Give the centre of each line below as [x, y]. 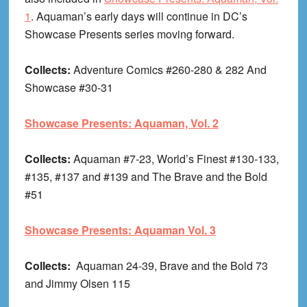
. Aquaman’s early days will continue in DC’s [139, 16]
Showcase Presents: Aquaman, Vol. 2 [121, 123]
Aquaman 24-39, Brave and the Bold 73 [170, 266]
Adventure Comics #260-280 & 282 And [170, 70]
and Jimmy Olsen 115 [77, 284]
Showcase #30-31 [69, 88]
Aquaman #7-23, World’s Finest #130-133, [176, 159]
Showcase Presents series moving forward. [129, 34]
